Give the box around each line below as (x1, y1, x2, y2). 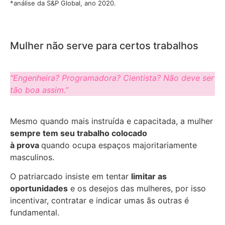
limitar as (131, 171, 167, 182)
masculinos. (10, 152, 54, 163)
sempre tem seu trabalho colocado (10, 128, 147, 139)
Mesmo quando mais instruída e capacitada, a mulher (10, 116, 213, 127)
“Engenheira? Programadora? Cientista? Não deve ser (10, 72, 214, 83)
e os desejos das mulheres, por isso (68, 183, 206, 194)
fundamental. (10, 207, 59, 218)
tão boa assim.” (10, 84, 68, 95)
